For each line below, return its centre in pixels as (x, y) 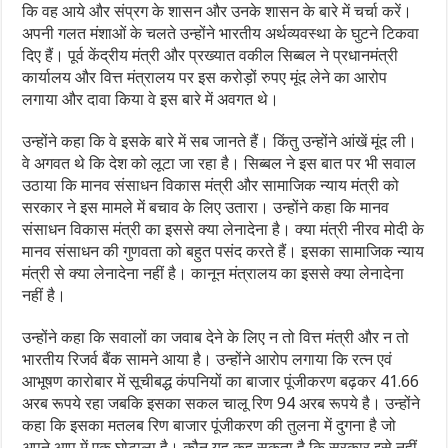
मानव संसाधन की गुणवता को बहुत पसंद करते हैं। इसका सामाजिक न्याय (223, 252)
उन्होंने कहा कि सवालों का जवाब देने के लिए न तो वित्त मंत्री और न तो (216, 338)
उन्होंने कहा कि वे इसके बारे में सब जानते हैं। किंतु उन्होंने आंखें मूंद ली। (220, 142)
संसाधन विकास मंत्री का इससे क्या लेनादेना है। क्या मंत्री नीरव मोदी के (223, 230)
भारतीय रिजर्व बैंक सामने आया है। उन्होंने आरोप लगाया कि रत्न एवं (207, 360)
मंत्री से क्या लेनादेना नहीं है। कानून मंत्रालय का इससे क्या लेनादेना (213, 274)
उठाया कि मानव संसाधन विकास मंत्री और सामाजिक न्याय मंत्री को (211, 186)
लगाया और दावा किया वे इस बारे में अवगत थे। (151, 100)
